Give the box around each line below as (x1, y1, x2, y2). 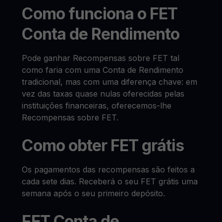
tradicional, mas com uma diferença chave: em (22, 77, 198, 87)
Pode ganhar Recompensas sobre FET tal (22, 53, 180, 63)
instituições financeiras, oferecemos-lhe (22, 101, 172, 111)
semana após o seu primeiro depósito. (22, 188, 166, 198)
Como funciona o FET (22, 4, 178, 23)
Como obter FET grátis (22, 136, 184, 155)
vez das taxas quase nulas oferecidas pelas (22, 89, 185, 99)
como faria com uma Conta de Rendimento (22, 65, 184, 75)
